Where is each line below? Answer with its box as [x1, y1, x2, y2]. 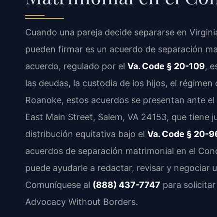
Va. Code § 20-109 [127, 61, 205, 71]
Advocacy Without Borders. [25, 196, 138, 207]
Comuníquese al [25, 179, 93, 190]
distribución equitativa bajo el [25, 128, 147, 139]
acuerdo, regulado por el [25, 61, 127, 71]
